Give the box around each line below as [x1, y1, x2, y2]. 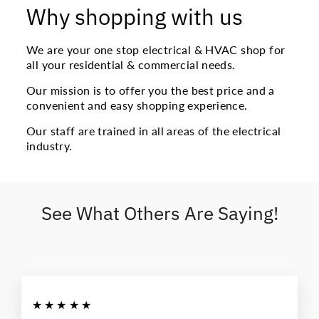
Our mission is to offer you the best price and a [26, 83, 275, 97]
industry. [26, 139, 73, 152]
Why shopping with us [26, 2, 243, 31]
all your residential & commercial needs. [26, 58, 236, 71]
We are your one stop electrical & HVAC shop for [26, 43, 286, 56]
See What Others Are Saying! [41, 201, 278, 226]
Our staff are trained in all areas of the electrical [26, 124, 281, 137]
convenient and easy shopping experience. [26, 98, 248, 112]
